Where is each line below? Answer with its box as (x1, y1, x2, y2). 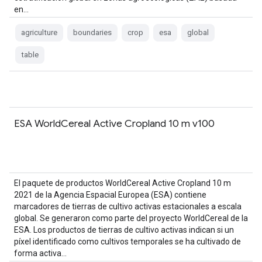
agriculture (21, 28, 57, 37)
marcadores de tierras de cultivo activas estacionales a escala (14, 202, 242, 211)
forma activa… (14, 249, 67, 258)
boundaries (73, 28, 112, 37)
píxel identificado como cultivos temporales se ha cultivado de (14, 237, 241, 246)
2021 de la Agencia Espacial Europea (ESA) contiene (14, 190, 206, 199)
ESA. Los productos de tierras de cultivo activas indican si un (14, 225, 234, 235)
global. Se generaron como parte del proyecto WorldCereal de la (14, 213, 248, 223)
